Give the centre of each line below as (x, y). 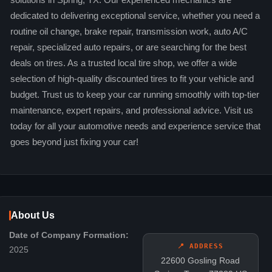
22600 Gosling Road (200, 261)
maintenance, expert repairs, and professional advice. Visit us (131, 111)
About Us (32, 216)
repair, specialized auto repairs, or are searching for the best (128, 48)
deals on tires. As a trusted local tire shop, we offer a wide (123, 63)
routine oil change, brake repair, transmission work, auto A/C (129, 32)
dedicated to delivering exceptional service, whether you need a (135, 16)
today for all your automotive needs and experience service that (135, 127)
